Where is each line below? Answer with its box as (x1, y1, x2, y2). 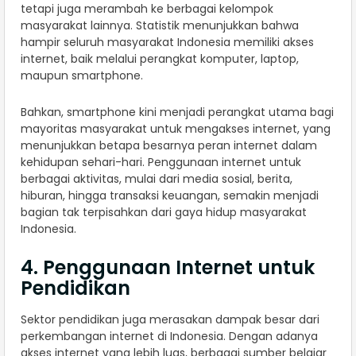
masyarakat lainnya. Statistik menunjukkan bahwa (21, 17, 299, 33)
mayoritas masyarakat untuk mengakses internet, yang (21, 120, 331, 137)
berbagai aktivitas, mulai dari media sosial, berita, (21, 170, 292, 187)
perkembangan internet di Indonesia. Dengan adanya (21, 327, 318, 344)
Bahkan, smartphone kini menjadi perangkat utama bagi (21, 103, 334, 120)
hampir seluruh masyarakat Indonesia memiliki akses (21, 33, 314, 50)
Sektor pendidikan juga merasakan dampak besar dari (21, 311, 319, 327)
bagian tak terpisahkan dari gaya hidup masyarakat (21, 203, 307, 220)
